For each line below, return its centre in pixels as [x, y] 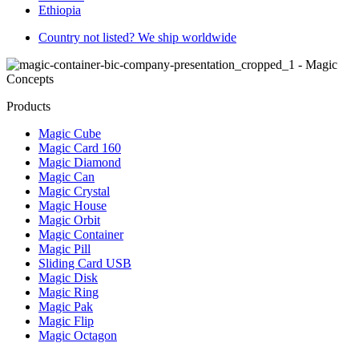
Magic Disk [68, 277]
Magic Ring [69, 292]
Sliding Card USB [85, 263]
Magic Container [81, 234]
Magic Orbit [69, 220]
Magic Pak [66, 306]
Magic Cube [70, 133]
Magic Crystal [74, 191]
